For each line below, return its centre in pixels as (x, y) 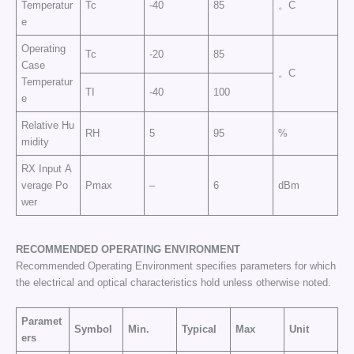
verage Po (45, 186)
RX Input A (47, 169)
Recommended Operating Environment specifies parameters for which (175, 266)
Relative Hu (48, 126)
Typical (200, 329)
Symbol (94, 329)
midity (36, 142)
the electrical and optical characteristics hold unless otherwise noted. (173, 283)
